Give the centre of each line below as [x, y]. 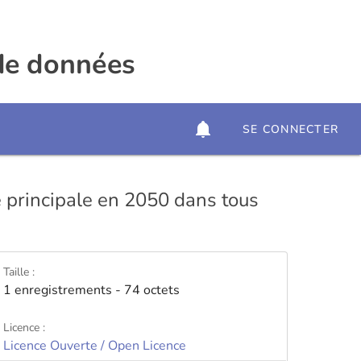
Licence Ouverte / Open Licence [94, 346]
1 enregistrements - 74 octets [91, 290]
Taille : [19, 272]
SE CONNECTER [290, 129]
